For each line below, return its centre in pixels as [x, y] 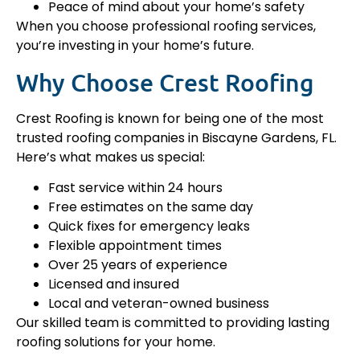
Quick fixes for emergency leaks [149, 226]
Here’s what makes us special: [110, 157]
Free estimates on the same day [151, 207]
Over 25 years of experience [138, 264]
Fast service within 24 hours [135, 187]
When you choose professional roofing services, [166, 27]
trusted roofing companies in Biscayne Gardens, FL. [176, 137]
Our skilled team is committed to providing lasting [173, 322]
